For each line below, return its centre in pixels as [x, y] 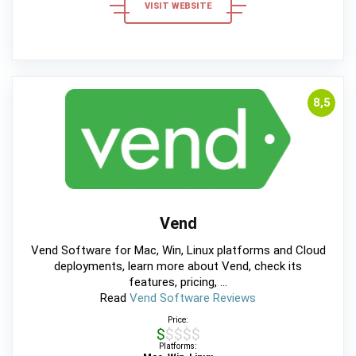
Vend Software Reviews [193, 298]
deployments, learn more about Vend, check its [178, 266]
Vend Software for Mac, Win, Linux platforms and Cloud [178, 250]
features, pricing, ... [178, 282]
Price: [178, 319]
